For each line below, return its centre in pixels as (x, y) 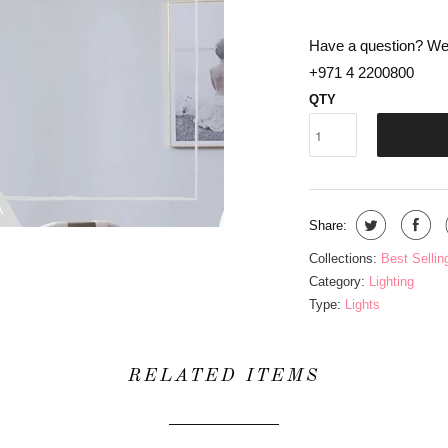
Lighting (391, 281)
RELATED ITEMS (224, 376)
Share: (328, 225)
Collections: (343, 258)
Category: (337, 281)
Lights (362, 304)
